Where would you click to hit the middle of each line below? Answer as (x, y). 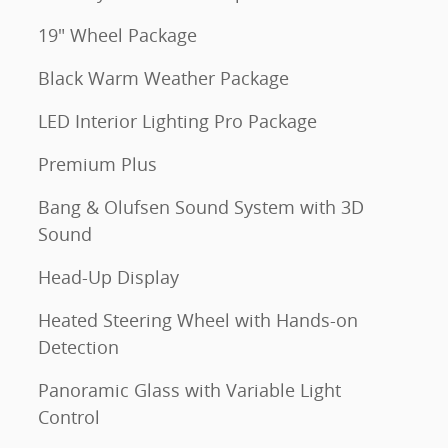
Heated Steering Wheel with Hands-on (198, 320)
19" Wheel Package (117, 35)
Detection (78, 347)
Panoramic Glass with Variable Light (189, 390)
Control (69, 417)
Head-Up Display (108, 277)
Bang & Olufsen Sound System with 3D (201, 207)
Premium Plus (97, 164)
